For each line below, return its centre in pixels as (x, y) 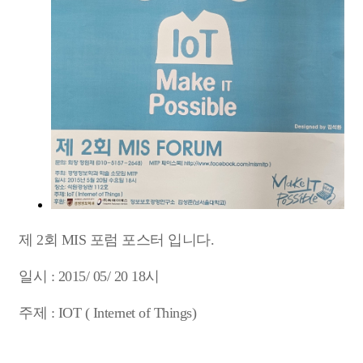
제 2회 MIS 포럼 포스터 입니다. (118, 240)
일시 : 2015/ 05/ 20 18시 (89, 277)
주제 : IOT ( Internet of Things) (107, 313)
